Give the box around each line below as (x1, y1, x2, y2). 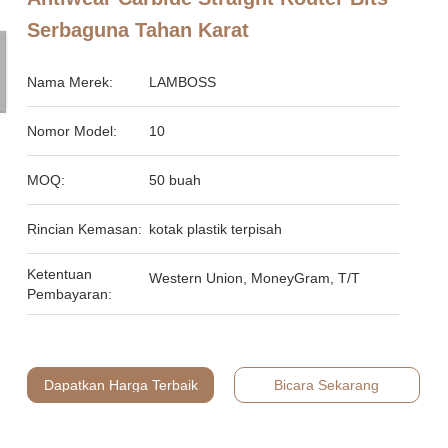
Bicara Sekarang (274, 377, 380, 393)
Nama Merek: (27, 74, 114, 90)
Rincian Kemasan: (27, 221, 143, 237)
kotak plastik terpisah (149, 221, 283, 237)
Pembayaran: (27, 286, 113, 302)
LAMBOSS (149, 74, 217, 90)
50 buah (149, 172, 202, 188)
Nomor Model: (27, 123, 118, 139)
